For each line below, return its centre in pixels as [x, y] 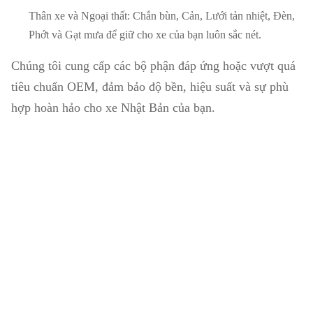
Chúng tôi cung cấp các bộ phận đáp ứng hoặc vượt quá [153, 66]
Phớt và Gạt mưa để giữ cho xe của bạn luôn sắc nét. [145, 35]
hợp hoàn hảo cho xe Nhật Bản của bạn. [113, 108]
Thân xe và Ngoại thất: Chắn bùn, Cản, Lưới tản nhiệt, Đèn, [162, 16]
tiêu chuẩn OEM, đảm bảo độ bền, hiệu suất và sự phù [150, 87]
